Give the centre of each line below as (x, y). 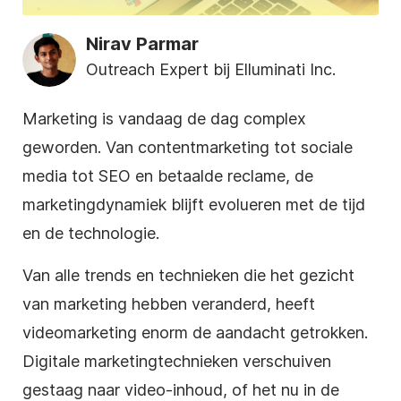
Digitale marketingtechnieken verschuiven (177, 361)
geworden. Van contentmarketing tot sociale (188, 147)
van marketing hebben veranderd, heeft (169, 303)
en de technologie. (91, 233)
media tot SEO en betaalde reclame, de (168, 175)
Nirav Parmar (142, 43)
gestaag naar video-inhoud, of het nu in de (181, 389)
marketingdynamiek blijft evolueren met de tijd (194, 204)
